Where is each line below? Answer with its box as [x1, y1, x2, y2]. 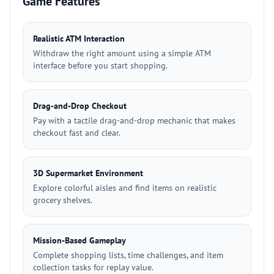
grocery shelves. [33, 194, 92, 206]
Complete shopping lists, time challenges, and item [33, 250, 223, 261]
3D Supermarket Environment [33, 168, 143, 179]
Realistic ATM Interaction [33, 33, 125, 44]
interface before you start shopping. [33, 60, 168, 71]
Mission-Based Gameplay [33, 235, 126, 246]
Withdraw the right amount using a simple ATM [33, 48, 211, 59]
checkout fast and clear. [33, 127, 120, 138]
